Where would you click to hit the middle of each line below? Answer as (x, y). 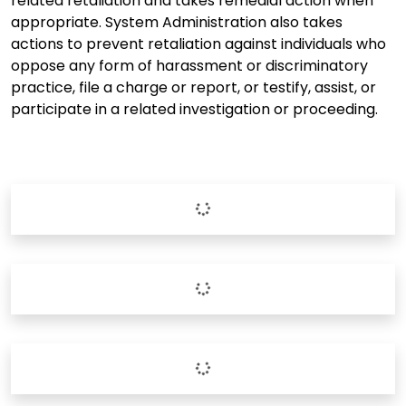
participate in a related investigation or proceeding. (194, 109)
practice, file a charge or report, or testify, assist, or (193, 87)
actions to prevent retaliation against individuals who (198, 43)
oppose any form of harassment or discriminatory (189, 65)
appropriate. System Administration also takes (177, 22)
